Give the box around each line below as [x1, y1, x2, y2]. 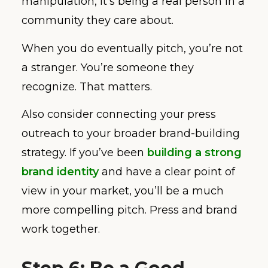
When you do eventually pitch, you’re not [22, 41, 243, 55]
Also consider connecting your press [22, 108, 216, 121]
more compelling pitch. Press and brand [22, 203, 237, 217]
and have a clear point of [99, 165, 235, 178]
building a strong [147, 146, 242, 159]
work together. [22, 223, 100, 236]
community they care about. [22, 14, 173, 28]
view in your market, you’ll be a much [22, 184, 224, 197]
